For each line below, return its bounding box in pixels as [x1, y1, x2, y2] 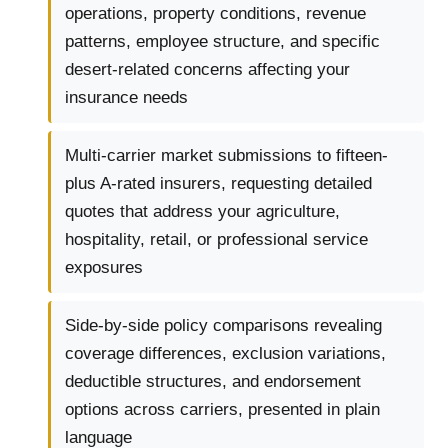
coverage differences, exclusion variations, [65, 344, 386, 364]
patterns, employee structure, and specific [65, 32, 380, 52]
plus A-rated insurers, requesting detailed [65, 174, 372, 194]
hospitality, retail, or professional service [65, 230, 368, 250]
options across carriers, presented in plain [65, 400, 380, 420]
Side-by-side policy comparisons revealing [65, 316, 382, 336]
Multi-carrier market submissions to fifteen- [65, 146, 388, 166]
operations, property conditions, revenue [65, 4, 366, 24]
